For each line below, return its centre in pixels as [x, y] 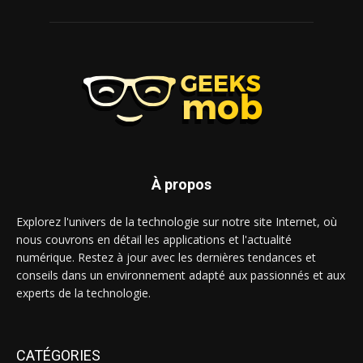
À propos [181, 184]
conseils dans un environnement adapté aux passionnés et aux [181, 275]
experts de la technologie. [83, 293]
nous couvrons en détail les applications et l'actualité [154, 239]
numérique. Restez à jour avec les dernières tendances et [166, 257]
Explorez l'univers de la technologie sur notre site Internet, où [177, 221]
